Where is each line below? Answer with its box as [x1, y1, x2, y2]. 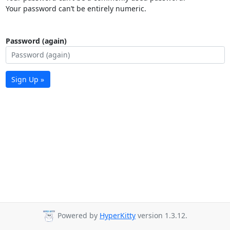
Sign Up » [11, 74, 44, 84]
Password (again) [5, 36, 67, 46]
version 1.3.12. [136, 210, 187, 221]
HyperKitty [100, 210, 136, 221]
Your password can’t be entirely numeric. [5, 4, 146, 13]
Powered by [55, 210, 100, 221]
